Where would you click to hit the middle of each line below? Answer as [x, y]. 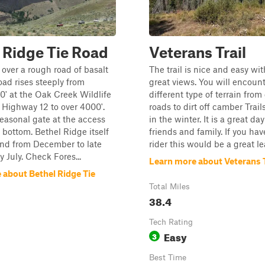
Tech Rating [171, 222]
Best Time [168, 257]
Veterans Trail [198, 52]
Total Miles [169, 186]
